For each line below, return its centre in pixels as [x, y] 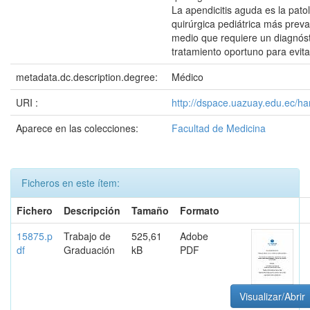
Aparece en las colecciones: [77, 128]
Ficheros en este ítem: [71, 183]
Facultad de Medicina [219, 128]
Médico [188, 77]
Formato [200, 210]
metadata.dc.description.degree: [88, 77]
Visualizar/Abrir [272, 296]
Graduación [89, 250]
